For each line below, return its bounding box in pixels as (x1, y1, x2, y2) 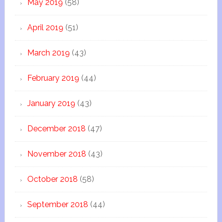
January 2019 (27, 99, 75, 108)
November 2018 (27, 149, 86, 159)
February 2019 (27, 73, 79, 83)
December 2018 (27, 124, 86, 133)
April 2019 (27, 23, 63, 32)
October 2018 (27, 174, 78, 184)
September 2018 (27, 200, 88, 209)
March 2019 (27, 48, 70, 57)
